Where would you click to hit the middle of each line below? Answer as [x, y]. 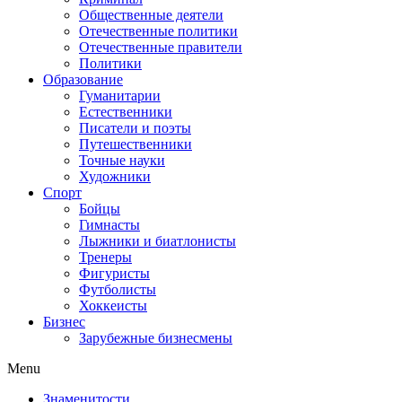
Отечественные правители [161, 47]
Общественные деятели [151, 15]
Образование [83, 79]
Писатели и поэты [135, 128]
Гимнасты [109, 225]
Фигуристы [114, 273]
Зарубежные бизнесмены [156, 338]
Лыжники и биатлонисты [157, 241]
